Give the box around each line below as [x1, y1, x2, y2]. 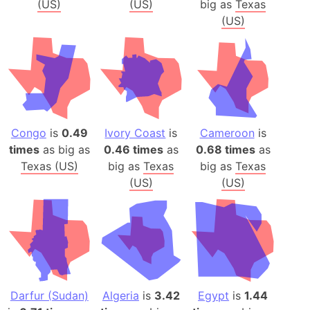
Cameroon [199, 126, 255, 140]
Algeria [102, 288, 139, 302]
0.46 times [103, 143, 163, 157]
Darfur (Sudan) [10, 288, 89, 302]
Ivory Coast [104, 126, 166, 140]
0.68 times [195, 143, 255, 157]
